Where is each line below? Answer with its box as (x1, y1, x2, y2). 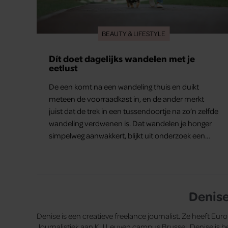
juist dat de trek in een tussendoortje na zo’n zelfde (49, 105, 218, 116)
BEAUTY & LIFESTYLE (102, 28, 166, 38)
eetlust (49, 61, 77, 73)
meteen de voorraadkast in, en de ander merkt (49, 93, 204, 104)
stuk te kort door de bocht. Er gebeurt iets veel (49, 142, 202, 153)
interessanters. (49, 154, 98, 165)
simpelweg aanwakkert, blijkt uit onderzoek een (49, 130, 205, 140)
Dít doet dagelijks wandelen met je (49, 52, 195, 64)
